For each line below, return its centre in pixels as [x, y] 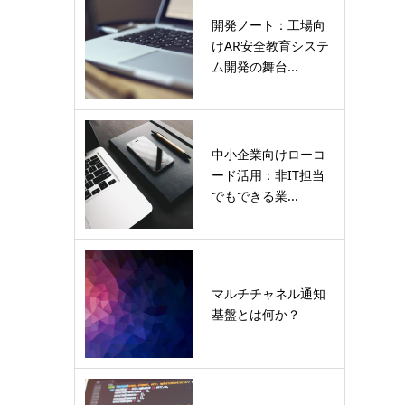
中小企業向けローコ [268, 154]
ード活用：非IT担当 [268, 174]
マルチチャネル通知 [268, 293]
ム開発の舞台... [255, 66]
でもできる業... [255, 195]
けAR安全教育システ [270, 45]
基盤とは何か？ [256, 314]
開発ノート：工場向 [268, 24]
